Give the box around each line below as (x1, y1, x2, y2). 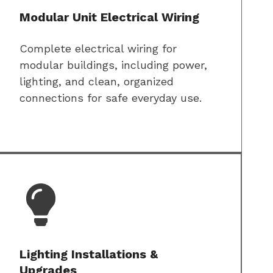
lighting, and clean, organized (19, 75, 174, 88)
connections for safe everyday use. (19, 91, 202, 105)
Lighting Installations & (19, 247, 158, 262)
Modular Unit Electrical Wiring (19, 10, 199, 25)
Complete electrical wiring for (19, 42, 177, 55)
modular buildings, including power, (19, 58, 207, 72)
